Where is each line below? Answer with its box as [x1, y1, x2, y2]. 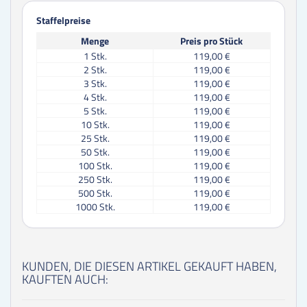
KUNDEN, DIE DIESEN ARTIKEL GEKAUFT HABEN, [22, 257, 277, 276]
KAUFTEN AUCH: [22, 270, 108, 289]
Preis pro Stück [180, 33, 243, 48]
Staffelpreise [36, 12, 90, 27]
